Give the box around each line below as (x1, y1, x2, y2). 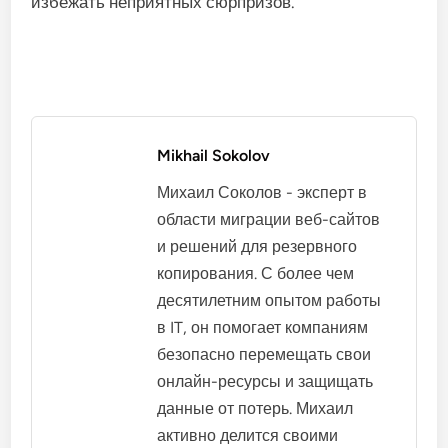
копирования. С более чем (157, 263, 355, 283)
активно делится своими (157, 425, 339, 445)
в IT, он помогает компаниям (157, 317, 369, 337)
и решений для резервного (157, 236, 358, 256)
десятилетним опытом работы (157, 290, 382, 310)
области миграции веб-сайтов (157, 209, 381, 229)
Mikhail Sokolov (157, 145, 271, 165)
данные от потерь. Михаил (157, 398, 354, 418)
